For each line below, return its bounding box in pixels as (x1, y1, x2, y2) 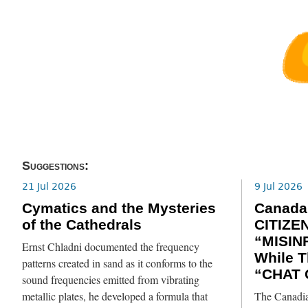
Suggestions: (22, 159, 89, 173)
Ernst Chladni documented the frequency (22, 239, 200, 254)
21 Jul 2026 (22, 180, 77, 192)
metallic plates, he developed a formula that (22, 288, 208, 304)
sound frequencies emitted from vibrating (22, 272, 200, 287)
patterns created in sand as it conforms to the (22, 255, 213, 271)
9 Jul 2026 (254, 180, 302, 192)
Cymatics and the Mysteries (22, 200, 217, 217)
